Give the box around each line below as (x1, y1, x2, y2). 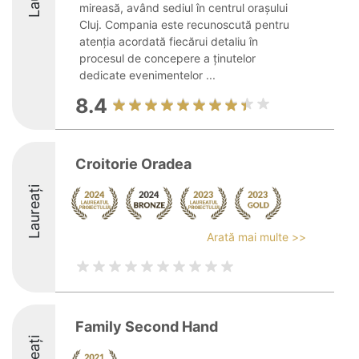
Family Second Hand (75, 318, 218, 335)
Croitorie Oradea (75, 155, 192, 172)
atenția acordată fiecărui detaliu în (79, 34, 258, 48)
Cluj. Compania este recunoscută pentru (79, 18, 289, 31)
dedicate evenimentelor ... (79, 68, 216, 82)
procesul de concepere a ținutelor (79, 51, 256, 65)
